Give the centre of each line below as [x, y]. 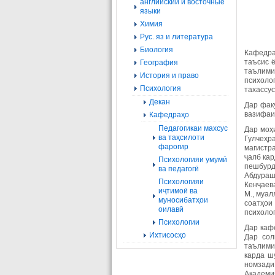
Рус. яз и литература [176, 37]
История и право [169, 76]
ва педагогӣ [179, 169]
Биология [157, 50]
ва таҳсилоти [181, 137]
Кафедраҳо [169, 115]
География [159, 63]
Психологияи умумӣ [193, 160]
